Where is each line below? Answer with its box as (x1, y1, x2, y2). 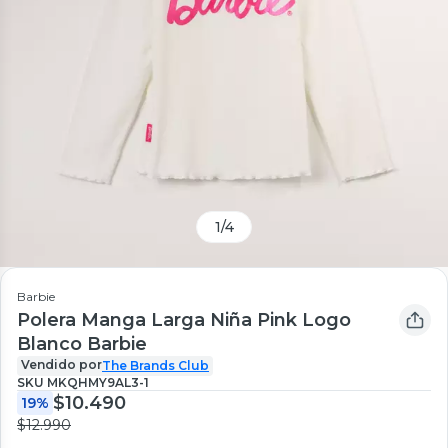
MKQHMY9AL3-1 (47, 374, 149, 390)
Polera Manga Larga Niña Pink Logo (17, 308, 351, 331)
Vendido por (21, 356, 102, 372)
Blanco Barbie (17, 332, 147, 355)
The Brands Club (102, 357, 209, 373)
